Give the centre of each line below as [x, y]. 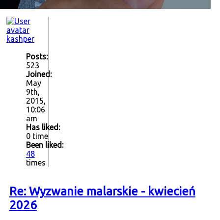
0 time [37, 136]
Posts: [37, 56]
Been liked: [44, 145]
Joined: [39, 74]
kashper [20, 39]
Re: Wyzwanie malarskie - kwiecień [102, 191]
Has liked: [43, 127]
